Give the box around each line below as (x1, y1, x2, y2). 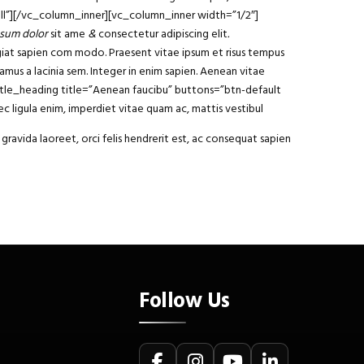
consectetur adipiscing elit (98, 24, 227, 44)
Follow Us (139, 284, 230, 318)
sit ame (50, 24, 85, 44)
